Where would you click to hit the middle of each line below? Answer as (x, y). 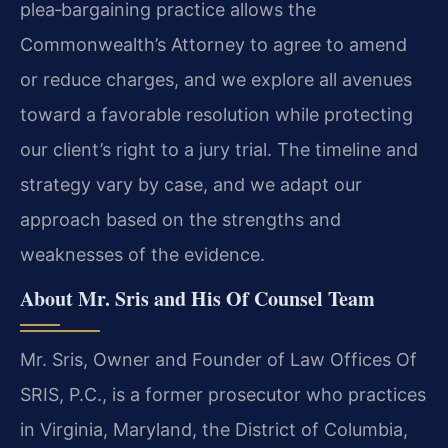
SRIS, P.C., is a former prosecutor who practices (223, 394)
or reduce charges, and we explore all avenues (216, 79)
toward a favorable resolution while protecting (216, 114)
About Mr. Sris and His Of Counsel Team (197, 298)
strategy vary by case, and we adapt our (191, 184)
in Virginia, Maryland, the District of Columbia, (214, 429)
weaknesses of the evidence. (142, 254)
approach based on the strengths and (180, 219)
